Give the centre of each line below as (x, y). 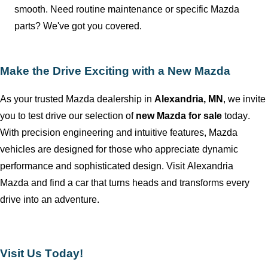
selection (104, 116)
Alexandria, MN (189, 99)
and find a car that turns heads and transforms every (139, 183)
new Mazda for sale (179, 116)
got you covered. (106, 26)
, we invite (244, 99)
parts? (29, 26)
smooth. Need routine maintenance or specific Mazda (127, 9)
